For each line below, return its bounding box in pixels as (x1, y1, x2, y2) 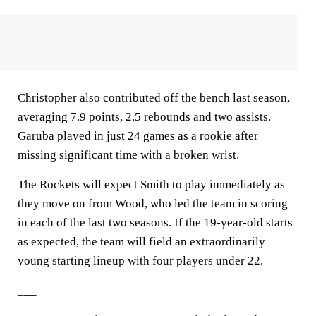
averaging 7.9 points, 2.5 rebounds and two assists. (18, 110, 271, 123)
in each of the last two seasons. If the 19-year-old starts (18, 216, 293, 229)
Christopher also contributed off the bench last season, (18, 91, 290, 104)
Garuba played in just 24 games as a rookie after (18, 129, 258, 142)
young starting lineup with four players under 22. (18, 254, 263, 267)
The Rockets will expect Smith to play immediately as (18, 178, 285, 191)
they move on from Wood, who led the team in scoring (18, 197, 288, 210)
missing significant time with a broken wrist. (18, 148, 239, 162)
